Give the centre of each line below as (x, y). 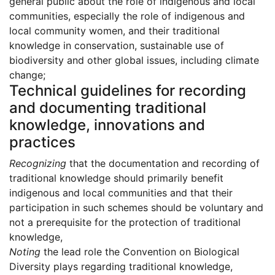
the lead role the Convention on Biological (140, 252)
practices (42, 142)
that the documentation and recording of (163, 164)
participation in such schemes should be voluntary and (136, 208)
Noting (25, 252)
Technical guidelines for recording (128, 91)
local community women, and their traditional (114, 31)
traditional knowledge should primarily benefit (116, 178)
